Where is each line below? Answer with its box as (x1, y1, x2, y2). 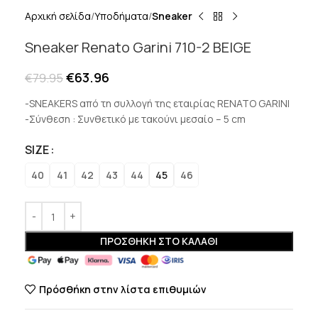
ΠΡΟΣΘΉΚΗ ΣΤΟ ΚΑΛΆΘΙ (100, 234, 218, 248)
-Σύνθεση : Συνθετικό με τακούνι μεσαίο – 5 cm (25, 112, 246, 126)
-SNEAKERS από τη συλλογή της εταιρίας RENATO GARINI (25, 97, 290, 110)
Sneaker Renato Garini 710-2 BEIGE (25, 38, 251, 57)
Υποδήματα (94, 9, 148, 23)
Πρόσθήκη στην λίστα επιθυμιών (38, 282, 207, 296)
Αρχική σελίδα (25, 9, 91, 23)
